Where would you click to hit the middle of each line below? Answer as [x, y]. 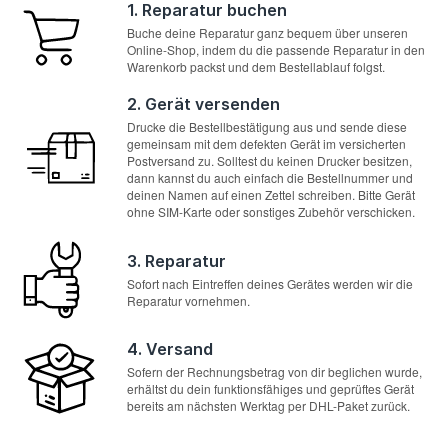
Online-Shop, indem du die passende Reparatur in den [276, 50]
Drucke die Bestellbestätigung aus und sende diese [267, 127]
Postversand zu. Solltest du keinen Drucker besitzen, [270, 161]
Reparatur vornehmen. [189, 300]
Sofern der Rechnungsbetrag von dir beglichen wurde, [275, 372]
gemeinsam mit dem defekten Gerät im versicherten [267, 144]
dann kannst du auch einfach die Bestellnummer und [270, 178]
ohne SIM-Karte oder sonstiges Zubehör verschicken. [271, 212]
